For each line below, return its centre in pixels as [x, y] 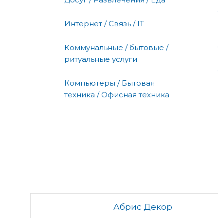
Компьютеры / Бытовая [109, 83]
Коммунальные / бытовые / [116, 47]
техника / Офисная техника [117, 94]
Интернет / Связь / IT [104, 23]
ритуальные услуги [101, 59]
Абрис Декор [143, 207]
